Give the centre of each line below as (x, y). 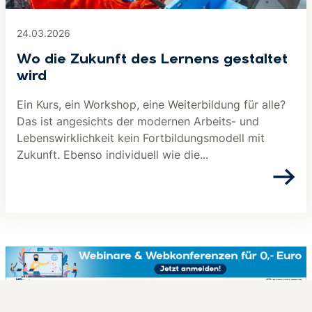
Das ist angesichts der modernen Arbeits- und (138, 121)
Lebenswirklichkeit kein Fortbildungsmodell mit (141, 138)
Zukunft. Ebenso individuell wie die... (112, 155)
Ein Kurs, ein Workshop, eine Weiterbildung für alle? (151, 104)
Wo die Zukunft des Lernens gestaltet (152, 60)
